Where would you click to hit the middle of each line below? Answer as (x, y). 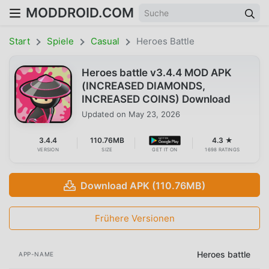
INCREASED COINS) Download (156, 99)
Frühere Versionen (134, 218)
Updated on (105, 114)
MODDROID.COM (80, 13)
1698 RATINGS (222, 149)
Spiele (60, 41)
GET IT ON (165, 149)
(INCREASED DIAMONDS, (144, 86)
